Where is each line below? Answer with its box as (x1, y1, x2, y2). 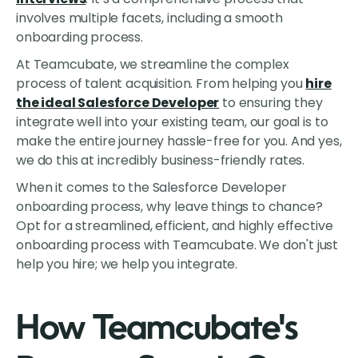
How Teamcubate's (16, 313, 298, 348)
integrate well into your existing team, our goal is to (16, 113, 328, 132)
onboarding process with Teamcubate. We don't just (16, 236, 339, 255)
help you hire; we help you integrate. (16, 255, 238, 274)
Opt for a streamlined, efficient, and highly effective (16, 217, 333, 236)
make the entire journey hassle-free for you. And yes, (16, 132, 342, 151)
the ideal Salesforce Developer (16, 93, 220, 113)
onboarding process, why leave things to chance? (16, 197, 323, 217)
